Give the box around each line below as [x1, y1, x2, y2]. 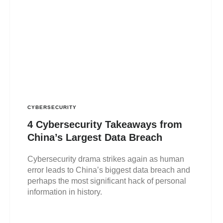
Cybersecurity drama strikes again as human [27, 155, 184, 164]
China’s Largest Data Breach [27, 132, 162, 143]
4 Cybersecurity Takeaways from [27, 119, 182, 130]
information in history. [27, 188, 102, 197]
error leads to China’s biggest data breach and [27, 166, 190, 175]
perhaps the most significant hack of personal [27, 177, 186, 186]
